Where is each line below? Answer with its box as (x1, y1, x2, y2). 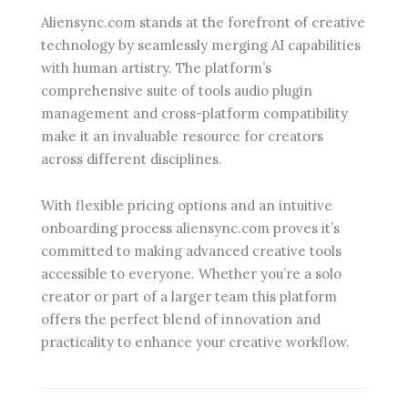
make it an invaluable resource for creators (41, 127, 323, 145)
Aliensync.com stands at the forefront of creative (41, 13, 365, 31)
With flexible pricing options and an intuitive (41, 196, 332, 214)
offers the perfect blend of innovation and (41, 310, 321, 328)
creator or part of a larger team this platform (41, 287, 337, 305)
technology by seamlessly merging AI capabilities (41, 36, 361, 54)
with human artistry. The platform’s (41, 58, 271, 76)
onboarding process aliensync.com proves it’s (41, 219, 340, 237)
